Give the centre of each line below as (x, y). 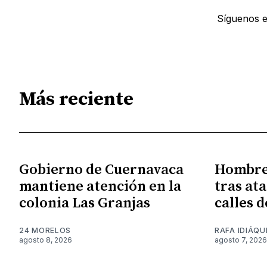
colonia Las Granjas (85, 203)
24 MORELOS (45, 230)
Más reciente (76, 100)
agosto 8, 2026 (46, 240)
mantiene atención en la (100, 186)
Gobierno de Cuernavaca (101, 170)
